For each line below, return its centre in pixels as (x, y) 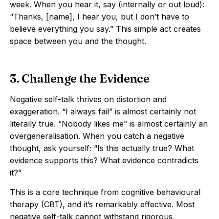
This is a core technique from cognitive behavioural (105, 192)
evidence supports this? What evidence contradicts (104, 160)
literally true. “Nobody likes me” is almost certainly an (109, 124)
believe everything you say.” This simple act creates (105, 29)
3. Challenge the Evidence (80, 78)
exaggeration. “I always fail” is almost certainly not (103, 111)
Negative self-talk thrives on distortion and (88, 99)
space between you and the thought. (78, 41)
